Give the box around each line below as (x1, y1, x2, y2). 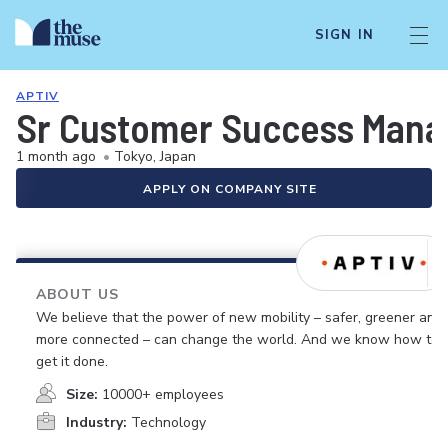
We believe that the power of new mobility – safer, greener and (36, 308, 443, 327)
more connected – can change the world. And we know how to (36, 330, 439, 349)
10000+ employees (102, 385, 224, 404)
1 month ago (16, 147, 96, 166)
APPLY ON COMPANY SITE (143, 181, 317, 197)
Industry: (66, 413, 127, 432)
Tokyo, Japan (114, 147, 196, 166)
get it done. (36, 352, 108, 371)
